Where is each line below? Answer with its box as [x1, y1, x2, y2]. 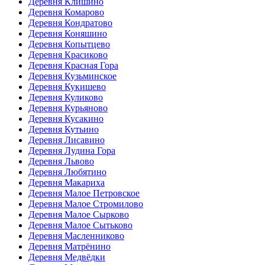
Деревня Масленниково [28, 230, 124, 241]
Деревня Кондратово [28, 17, 112, 28]
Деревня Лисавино [28, 134, 105, 145]
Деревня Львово [28, 156, 94, 166]
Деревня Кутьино [28, 124, 99, 134]
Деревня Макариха [28, 177, 105, 188]
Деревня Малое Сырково [28, 209, 129, 219]
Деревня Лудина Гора [28, 145, 115, 156]
